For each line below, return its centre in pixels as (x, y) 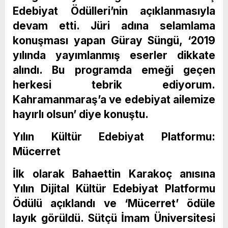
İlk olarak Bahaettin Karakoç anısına (114, 174)
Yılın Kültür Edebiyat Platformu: (114, 136)
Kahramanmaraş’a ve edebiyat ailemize (114, 99)
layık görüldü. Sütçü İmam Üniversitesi (114, 218)
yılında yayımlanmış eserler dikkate (114, 55)
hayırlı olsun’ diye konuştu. (81, 114)
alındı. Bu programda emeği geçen (114, 70)
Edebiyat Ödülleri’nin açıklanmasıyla (114, 11)
